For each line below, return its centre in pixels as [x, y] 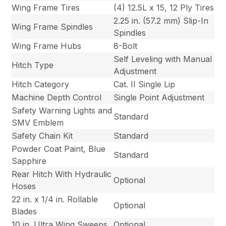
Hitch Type [33, 65]
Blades [24, 212]
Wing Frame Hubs [47, 46]
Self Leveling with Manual [163, 59]
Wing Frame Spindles [52, 27]
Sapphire [29, 161]
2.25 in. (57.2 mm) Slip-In [161, 21]
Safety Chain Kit [42, 136]
